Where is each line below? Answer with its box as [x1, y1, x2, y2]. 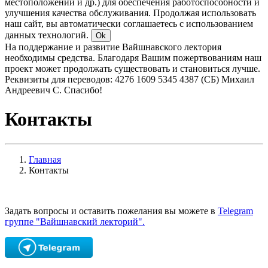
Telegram [218, 205, 253, 216]
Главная [29, 154, 61, 165]
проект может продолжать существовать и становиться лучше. [5, 63, 260, 74]
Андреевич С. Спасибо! [5, 85, 102, 95]
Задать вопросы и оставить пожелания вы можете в [5, 205, 218, 216]
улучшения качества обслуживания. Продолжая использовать [5, 8, 256, 18]
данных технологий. [5, 30, 91, 40]
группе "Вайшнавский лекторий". [5, 216, 145, 227]
